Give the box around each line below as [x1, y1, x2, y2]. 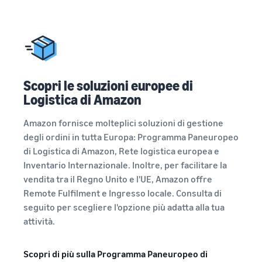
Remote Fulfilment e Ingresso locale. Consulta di [23, 187, 222, 199]
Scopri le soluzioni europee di [23, 77, 193, 94]
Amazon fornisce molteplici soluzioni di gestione [23, 117, 223, 129]
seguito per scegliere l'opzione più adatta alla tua [23, 201, 225, 213]
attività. [23, 215, 55, 227]
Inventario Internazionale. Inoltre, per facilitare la [23, 159, 227, 171]
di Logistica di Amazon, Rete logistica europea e [23, 145, 219, 157]
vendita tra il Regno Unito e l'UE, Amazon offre [23, 173, 212, 185]
